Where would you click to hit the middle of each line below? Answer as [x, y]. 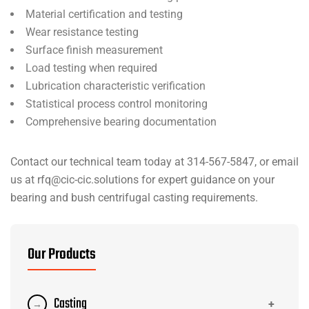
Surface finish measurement [94, 50]
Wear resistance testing [82, 32]
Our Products [62, 255]
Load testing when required [91, 68]
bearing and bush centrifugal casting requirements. [134, 198]
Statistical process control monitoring [117, 104]
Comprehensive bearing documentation [121, 122]
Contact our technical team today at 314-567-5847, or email [154, 162]
